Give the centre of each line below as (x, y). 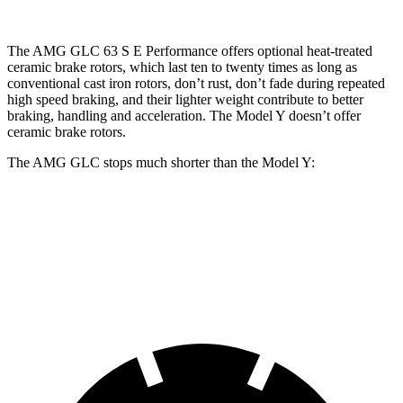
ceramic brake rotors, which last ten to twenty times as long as (182, 67)
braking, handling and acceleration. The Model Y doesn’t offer (184, 115)
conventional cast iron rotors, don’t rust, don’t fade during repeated (196, 83)
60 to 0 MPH (94, 260)
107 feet (170, 260)
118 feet (237, 260)
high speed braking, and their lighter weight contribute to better (185, 99)
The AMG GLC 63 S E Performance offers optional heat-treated (190, 50)
